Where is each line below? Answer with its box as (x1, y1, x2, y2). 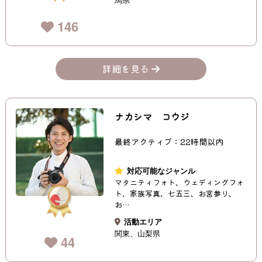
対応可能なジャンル (127, 165, 196, 177)
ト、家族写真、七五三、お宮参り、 (115, 188, 237, 199)
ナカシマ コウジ (115, 109, 190, 124)
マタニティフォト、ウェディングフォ (115, 177, 244, 188)
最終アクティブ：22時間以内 (115, 136, 224, 148)
